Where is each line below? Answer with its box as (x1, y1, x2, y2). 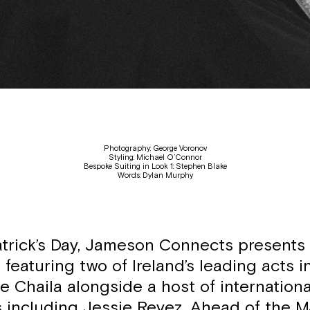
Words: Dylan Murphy (117, 171, 193, 180)
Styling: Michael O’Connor (108, 153, 202, 162)
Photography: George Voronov (103, 144, 207, 153)
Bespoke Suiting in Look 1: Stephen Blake (83, 162, 227, 171)
